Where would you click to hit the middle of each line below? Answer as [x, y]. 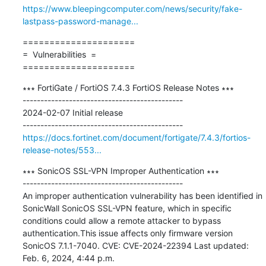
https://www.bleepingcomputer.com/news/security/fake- [132, 8]
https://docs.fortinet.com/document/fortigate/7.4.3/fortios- [136, 137]
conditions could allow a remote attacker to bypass [121, 220]
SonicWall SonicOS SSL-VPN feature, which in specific [127, 208]
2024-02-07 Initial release [72, 112]
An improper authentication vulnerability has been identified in [142, 195]
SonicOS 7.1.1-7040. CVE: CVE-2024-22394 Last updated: [135, 245]
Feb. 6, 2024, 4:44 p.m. [68, 258]
